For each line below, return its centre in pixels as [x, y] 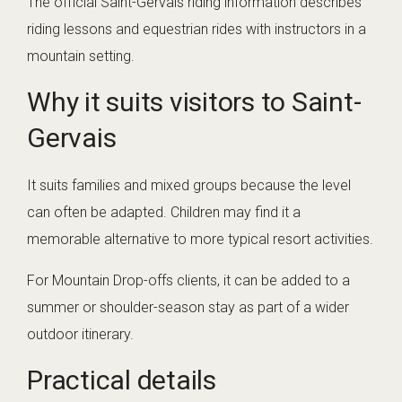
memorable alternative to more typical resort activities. [200, 240]
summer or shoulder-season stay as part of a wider [188, 308]
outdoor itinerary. [80, 335]
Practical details [122, 380]
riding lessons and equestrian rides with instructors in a [197, 30]
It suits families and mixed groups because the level [189, 186]
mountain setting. [81, 57]
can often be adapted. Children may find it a [164, 213]
